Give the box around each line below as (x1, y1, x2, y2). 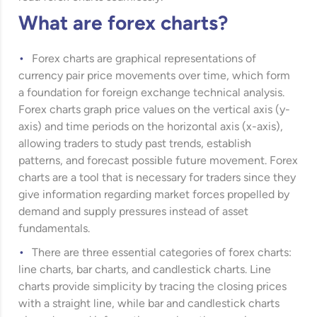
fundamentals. (18, 224, 91, 235)
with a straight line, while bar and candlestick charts (18, 299, 280, 310)
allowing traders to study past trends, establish (18, 139, 252, 150)
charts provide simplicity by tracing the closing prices (18, 282, 287, 293)
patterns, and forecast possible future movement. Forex (18, 156, 299, 167)
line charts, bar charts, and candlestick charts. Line (18, 265, 272, 276)
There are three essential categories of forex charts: (32, 248, 292, 259)
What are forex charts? (18, 15, 229, 35)
